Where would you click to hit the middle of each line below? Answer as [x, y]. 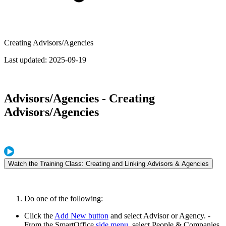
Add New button [81, 215]
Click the [39, 215]
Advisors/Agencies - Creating [79, 98]
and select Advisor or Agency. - [159, 215]
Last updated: [26, 60]
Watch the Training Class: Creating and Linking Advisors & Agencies [108, 163]
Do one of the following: [64, 198]
